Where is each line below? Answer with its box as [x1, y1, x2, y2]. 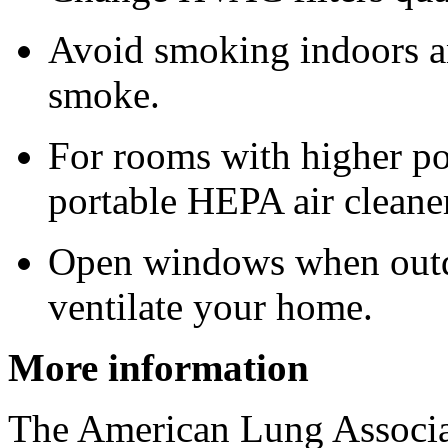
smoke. [48, 72, 160, 116]
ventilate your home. [48, 284, 373, 328]
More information [8, 345, 309, 389]
